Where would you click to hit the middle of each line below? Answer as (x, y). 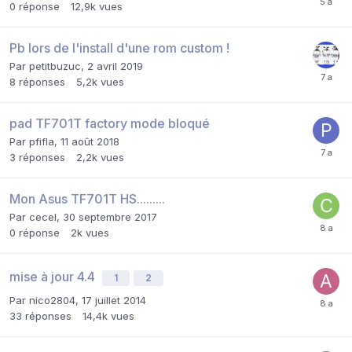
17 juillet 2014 (114, 300)
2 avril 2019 (115, 66)
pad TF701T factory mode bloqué (110, 123)
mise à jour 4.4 (54, 276)
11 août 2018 (90, 141)
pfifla (42, 141)
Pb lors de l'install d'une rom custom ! (119, 48)
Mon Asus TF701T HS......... (87, 198)
